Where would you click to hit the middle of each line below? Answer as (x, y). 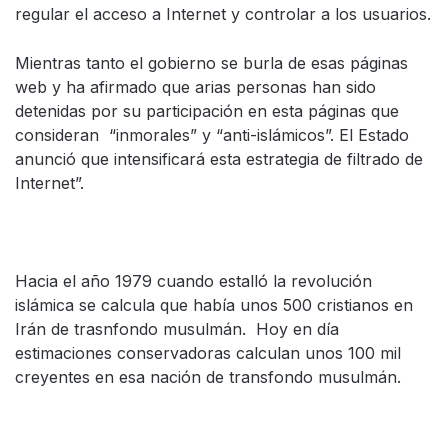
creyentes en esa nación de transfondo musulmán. (208, 377)
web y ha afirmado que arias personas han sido (195, 87)
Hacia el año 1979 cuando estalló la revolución (193, 281)
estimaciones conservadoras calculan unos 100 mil (208, 353)
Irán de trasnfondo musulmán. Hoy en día (177, 329)
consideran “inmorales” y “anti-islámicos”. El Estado (212, 135)
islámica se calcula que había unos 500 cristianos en (214, 305)
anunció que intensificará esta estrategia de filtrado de (219, 159)
